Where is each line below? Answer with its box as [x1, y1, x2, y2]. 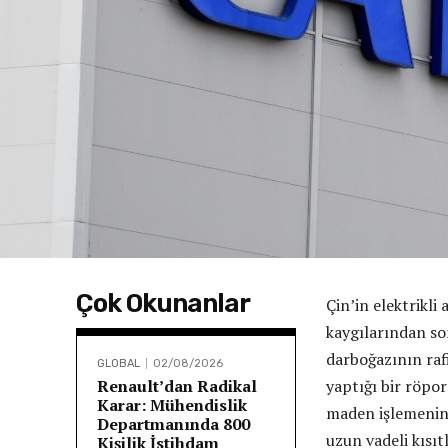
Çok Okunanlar [76, 287, 250, 319]
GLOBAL [97, 356, 140, 370]
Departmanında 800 [97, 412, 250, 435]
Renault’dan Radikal [97, 374, 257, 397]
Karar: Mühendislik [97, 393, 247, 416]
